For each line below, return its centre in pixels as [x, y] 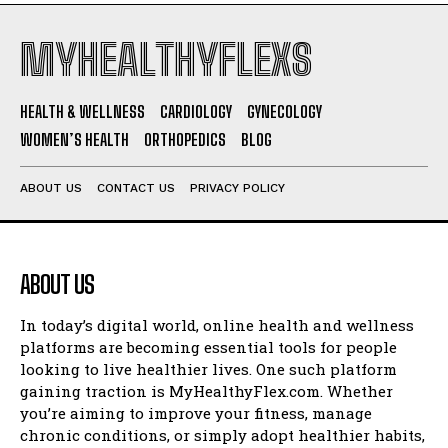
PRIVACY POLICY [237, 188]
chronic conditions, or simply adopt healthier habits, [222, 435]
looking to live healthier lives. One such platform [208, 369]
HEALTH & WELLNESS [82, 112]
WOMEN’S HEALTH [74, 140]
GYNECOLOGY [284, 112]
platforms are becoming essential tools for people [208, 347]
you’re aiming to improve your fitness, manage [196, 413]
